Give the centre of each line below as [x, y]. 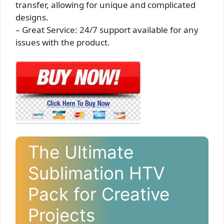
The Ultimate [81, 152]
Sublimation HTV [96, 173]
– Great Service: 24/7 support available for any [107, 29]
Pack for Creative [99, 194]
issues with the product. [63, 42]
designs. [32, 17]
